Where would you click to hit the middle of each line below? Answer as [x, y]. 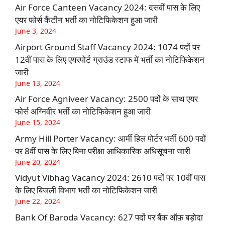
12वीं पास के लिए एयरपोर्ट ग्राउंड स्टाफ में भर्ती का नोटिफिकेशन [110, 59]
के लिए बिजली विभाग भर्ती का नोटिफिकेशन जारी [86, 190]
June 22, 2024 [38, 201]
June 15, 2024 [38, 123]
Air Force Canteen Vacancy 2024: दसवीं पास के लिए [107, 8]
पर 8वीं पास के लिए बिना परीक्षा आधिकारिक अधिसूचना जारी [103, 151]
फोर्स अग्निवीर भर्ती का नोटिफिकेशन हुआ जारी [83, 111]
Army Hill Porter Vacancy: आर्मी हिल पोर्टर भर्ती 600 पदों [110, 138]
